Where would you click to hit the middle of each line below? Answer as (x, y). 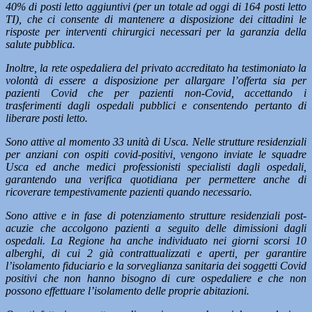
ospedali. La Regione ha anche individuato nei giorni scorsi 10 (156, 241)
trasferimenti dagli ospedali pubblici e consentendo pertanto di (156, 106)
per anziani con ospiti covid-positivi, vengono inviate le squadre (156, 154)
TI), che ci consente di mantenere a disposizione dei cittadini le (156, 19)
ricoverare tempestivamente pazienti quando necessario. (129, 192)
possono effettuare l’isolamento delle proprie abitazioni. (127, 291)
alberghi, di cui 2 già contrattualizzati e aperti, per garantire (156, 253)
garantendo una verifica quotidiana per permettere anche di (156, 179)
